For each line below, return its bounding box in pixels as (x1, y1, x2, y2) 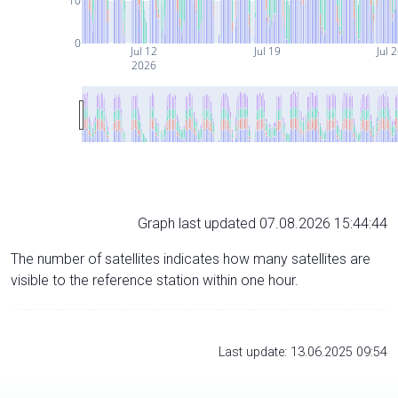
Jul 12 (128, 43, 157, 59)
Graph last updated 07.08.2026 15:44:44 (138, 214, 387, 232)
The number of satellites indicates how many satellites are (11, 250, 370, 267)
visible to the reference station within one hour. (11, 271, 298, 289)
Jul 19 (251, 43, 281, 59)
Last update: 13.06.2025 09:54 (219, 344, 387, 360)
